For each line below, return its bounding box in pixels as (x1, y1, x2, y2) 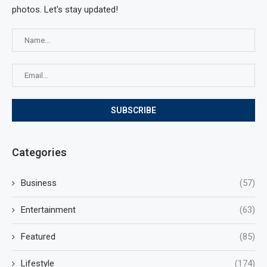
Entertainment (21, 204, 76, 216)
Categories (12, 146, 67, 159)
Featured (21, 231, 55, 243)
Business (21, 178, 57, 189)
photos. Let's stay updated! (12, 4, 118, 15)
